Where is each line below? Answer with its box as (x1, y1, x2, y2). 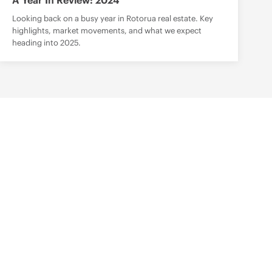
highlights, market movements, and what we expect (12, 25, 202, 36)
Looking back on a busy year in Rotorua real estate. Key (12, 13, 213, 24)
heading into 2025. (12, 38, 81, 49)
